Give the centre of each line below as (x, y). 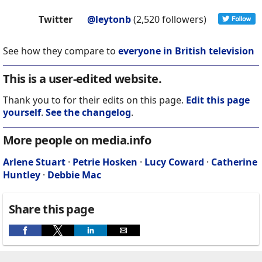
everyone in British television (186, 51)
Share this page (51, 209)
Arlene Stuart (34, 162)
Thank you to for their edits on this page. (94, 100)
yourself (22, 113)
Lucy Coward (174, 162)
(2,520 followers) (170, 20)
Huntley (22, 175)
